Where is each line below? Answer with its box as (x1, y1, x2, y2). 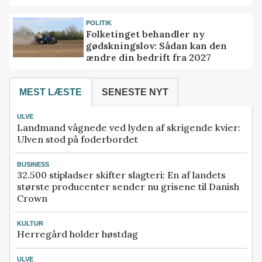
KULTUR (17, 219, 43, 227)
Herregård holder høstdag (17, 228, 138, 240)
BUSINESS (17, 160, 49, 168)
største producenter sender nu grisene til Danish (17, 180, 239, 192)
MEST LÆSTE (19, 87, 82, 97)
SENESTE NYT (102, 87, 168, 97)
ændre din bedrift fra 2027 (86, 51, 212, 63)
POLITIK (86, 19, 112, 27)
